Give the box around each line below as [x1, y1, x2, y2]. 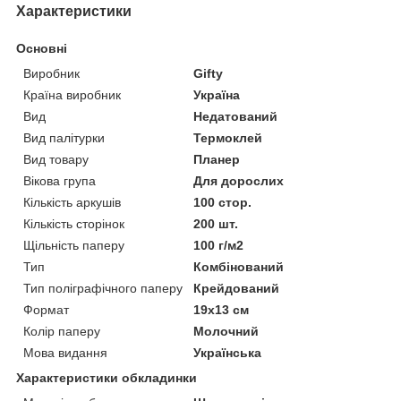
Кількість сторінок [23, 216, 124, 231]
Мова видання [23, 345, 107, 360]
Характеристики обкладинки [16, 370, 197, 385]
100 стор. [193, 194, 252, 209]
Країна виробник [23, 87, 121, 102]
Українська [193, 345, 262, 360]
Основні [16, 40, 67, 55]
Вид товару [23, 151, 89, 166]
